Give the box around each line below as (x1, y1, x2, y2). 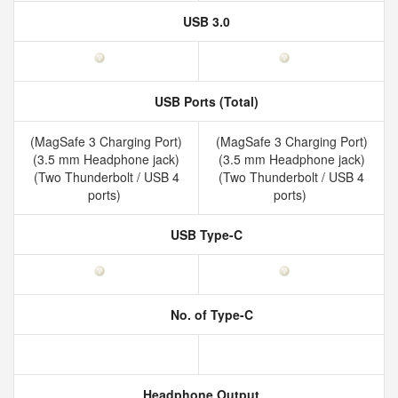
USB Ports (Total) (150, 92, 259, 110)
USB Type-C (166, 226, 243, 243)
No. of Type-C (166, 306, 253, 323)
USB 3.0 (179, 12, 230, 30)
